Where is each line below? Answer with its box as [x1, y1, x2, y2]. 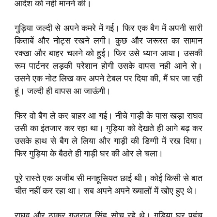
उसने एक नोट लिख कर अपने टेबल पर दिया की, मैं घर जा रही [15, 74, 202, 83]
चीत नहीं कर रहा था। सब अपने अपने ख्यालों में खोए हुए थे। [15, 186, 198, 196]
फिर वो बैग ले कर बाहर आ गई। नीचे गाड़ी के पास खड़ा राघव [15, 111, 202, 121]
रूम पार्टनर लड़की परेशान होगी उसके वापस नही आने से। [15, 61, 202, 71]
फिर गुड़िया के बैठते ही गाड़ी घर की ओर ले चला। [15, 149, 163, 158]
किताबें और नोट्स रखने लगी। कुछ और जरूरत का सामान [15, 36, 202, 46]
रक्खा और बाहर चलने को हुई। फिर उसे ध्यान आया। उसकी [15, 48, 202, 58]
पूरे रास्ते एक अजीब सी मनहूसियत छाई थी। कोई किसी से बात [15, 173, 202, 183]
